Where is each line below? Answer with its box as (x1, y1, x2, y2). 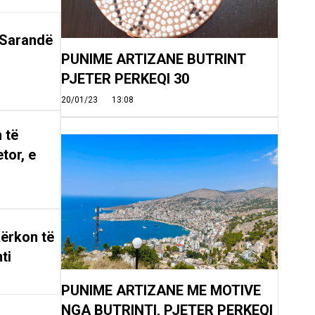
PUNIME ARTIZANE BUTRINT (60, 50, 245, 67)
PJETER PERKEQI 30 (60, 70, 189, 87)
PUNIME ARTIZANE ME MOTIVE (60, 281, 261, 299)
